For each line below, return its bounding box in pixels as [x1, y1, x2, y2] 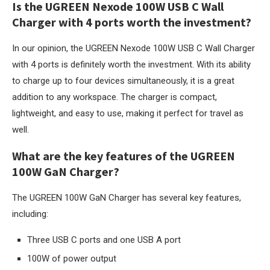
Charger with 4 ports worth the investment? [12, 14, 251, 30]
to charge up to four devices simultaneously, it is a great [12, 75, 234, 86]
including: [12, 209, 48, 219]
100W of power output [27, 253, 116, 264]
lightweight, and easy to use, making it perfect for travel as [12, 108, 243, 119]
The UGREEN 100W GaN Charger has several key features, [12, 192, 241, 203]
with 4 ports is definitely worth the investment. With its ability [12, 59, 251, 70]
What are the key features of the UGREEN [12, 148, 235, 163]
